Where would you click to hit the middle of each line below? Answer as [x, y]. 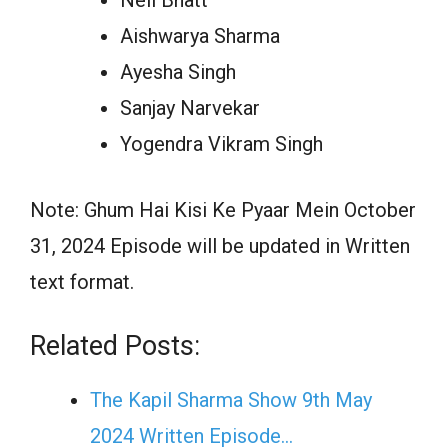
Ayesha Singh [178, 71]
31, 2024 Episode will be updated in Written [220, 245]
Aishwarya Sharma [200, 35]
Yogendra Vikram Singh [221, 143]
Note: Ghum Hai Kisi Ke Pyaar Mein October [223, 209]
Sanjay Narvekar [190, 107]
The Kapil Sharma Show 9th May [231, 399]
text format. [82, 281]
